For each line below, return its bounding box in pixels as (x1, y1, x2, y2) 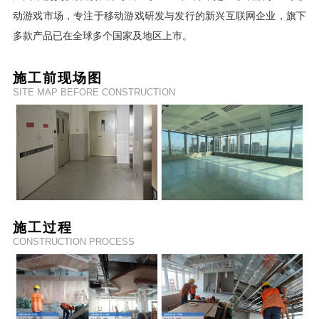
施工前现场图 (12, 70, 103, 85)
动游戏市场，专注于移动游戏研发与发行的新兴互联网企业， (12, 9, 286, 21)
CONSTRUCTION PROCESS (12, 236, 135, 248)
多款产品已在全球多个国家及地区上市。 (12, 29, 192, 41)
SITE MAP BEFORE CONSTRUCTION (12, 86, 175, 98)
